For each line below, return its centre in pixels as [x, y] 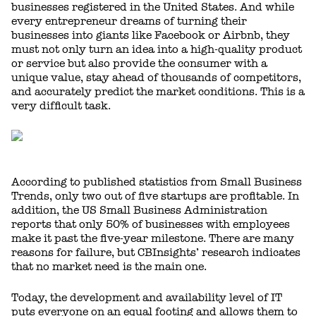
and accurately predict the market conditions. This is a [158, 91]
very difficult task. [61, 105]
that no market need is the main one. [109, 266]
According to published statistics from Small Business [157, 182]
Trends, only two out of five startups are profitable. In [155, 196]
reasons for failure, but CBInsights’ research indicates [156, 252]
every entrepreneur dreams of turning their [129, 21]
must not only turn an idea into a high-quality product [157, 49]
